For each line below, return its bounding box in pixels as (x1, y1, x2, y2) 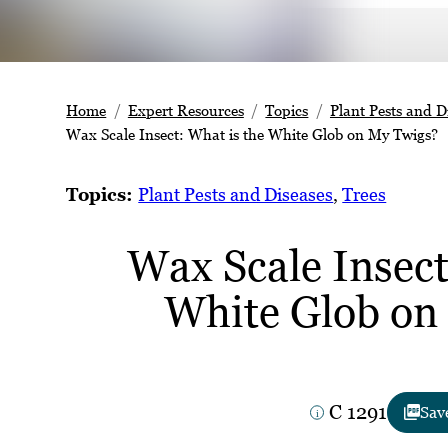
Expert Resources (127, 101, 244, 120)
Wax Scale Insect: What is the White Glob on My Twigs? (66, 125, 439, 144)
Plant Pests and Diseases (138, 184, 334, 206)
